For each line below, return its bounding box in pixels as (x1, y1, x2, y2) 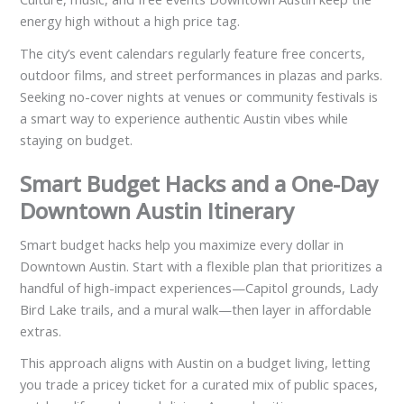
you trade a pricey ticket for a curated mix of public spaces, (20, 375, 379, 394)
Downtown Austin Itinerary (20, 195, 295, 225)
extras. (20, 321, 62, 340)
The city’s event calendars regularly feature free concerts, (20, 43, 366, 62)
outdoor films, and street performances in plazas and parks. (20, 65, 383, 84)
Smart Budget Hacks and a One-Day (20, 168, 379, 198)
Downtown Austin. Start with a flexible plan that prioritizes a (20, 256, 383, 275)
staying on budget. (20, 130, 133, 149)
